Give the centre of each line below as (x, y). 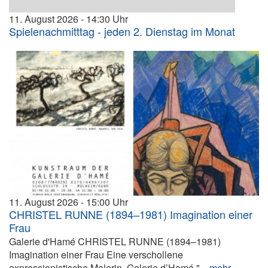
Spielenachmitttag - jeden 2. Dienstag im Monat (122, 31)
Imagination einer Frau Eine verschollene (96, 254)
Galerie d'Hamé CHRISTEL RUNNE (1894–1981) (115, 241)
